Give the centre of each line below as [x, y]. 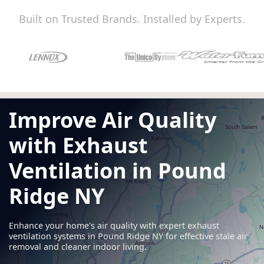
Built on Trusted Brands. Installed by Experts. [132, 19]
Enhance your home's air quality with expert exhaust [114, 225]
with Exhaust [78, 145]
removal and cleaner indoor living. [78, 246]
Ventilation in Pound [118, 170]
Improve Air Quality [113, 120]
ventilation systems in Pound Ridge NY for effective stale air [128, 236]
